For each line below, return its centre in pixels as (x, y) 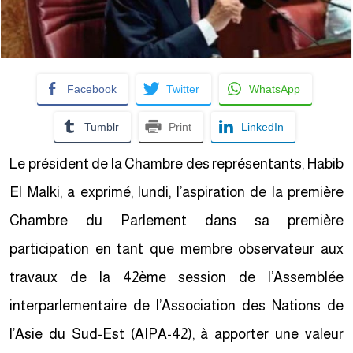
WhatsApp (278, 89)
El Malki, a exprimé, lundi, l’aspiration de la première (180, 192)
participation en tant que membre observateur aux (180, 249)
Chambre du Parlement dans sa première (180, 221)
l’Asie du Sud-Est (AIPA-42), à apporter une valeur (180, 334)
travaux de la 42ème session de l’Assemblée (180, 277)
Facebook (95, 89)
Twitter (186, 89)
